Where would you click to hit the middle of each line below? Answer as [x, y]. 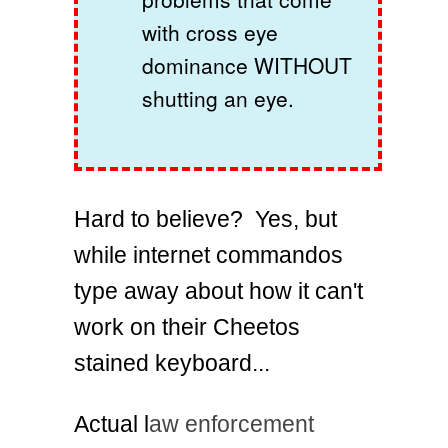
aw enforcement [231, 424]
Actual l [111, 424]
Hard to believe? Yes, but [205, 218]
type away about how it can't [218, 290]
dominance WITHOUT [247, 64]
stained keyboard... [172, 362]
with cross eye [210, 31]
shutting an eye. [218, 97]
